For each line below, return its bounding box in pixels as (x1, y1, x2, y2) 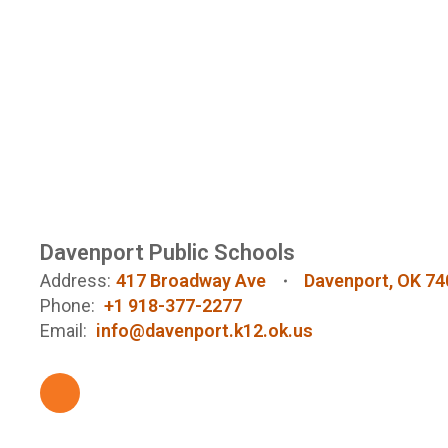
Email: (40, 320, 87, 341)
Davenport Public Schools (40, 240, 295, 265)
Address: (40, 270, 111, 291)
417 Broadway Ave (116, 270, 266, 291)
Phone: (40, 295, 95, 316)
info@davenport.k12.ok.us (96, 320, 313, 341)
